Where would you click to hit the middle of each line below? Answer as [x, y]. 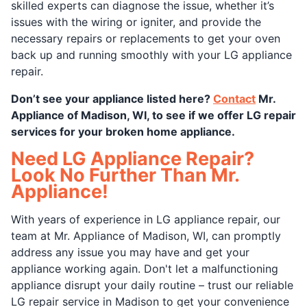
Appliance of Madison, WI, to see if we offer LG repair [153, 115]
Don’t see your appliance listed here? [112, 99]
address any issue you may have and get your [130, 252]
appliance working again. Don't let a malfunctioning [145, 269]
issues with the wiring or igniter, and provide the [136, 22]
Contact [234, 99]
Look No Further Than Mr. [125, 175]
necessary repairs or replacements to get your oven [146, 38]
